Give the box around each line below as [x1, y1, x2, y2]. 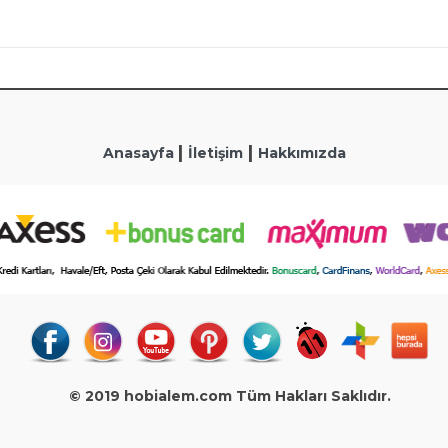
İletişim [187, 144, 243, 162]
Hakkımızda [257, 144, 346, 162]
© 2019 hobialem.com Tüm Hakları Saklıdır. [53, 387, 391, 405]
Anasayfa [102, 144, 178, 162]
